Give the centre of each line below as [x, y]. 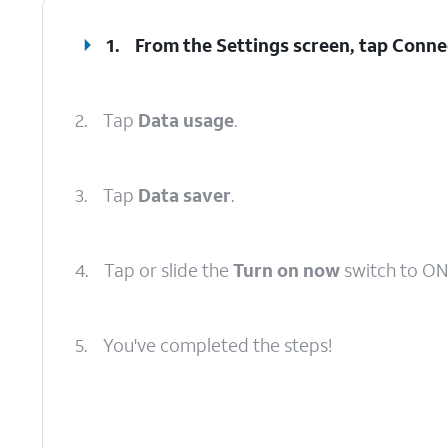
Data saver [184, 195]
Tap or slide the [168, 270]
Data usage [186, 120]
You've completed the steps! [217, 345]
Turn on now [286, 270]
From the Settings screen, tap [264, 45]
